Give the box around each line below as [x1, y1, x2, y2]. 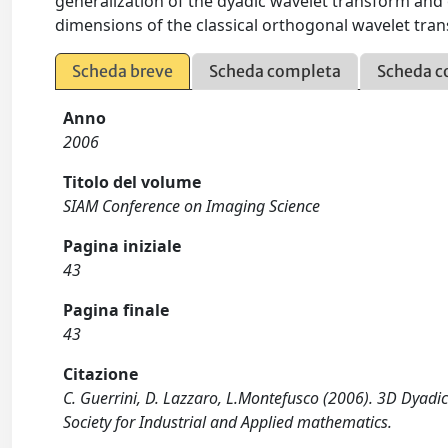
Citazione [63, 363, 139, 385]
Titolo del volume [63, 171, 202, 193]
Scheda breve [72, 61, 174, 81]
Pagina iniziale [63, 235, 182, 257]
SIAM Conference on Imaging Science [63, 195, 321, 217]
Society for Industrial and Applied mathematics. [63, 411, 393, 433]
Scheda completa [209, 61, 342, 81]
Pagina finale [63, 299, 170, 321]
